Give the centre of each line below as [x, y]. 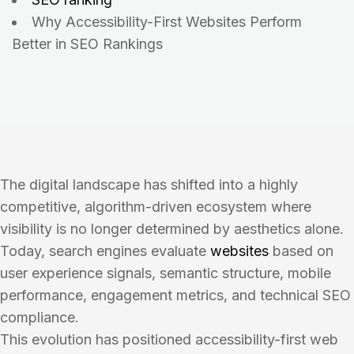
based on [301, 251]
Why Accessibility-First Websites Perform [167, 22]
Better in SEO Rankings [87, 44]
